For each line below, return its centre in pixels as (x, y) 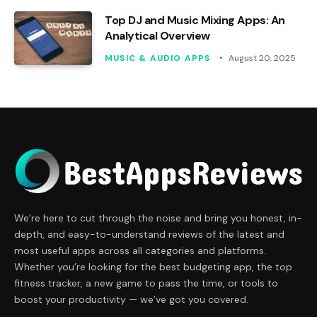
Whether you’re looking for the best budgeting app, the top (153, 266)
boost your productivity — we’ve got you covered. (131, 299)
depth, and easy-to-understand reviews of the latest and (149, 234)
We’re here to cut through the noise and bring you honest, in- (158, 218)
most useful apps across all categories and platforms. (140, 250)
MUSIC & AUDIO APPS (158, 58)
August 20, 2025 (262, 58)
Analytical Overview (157, 35)
